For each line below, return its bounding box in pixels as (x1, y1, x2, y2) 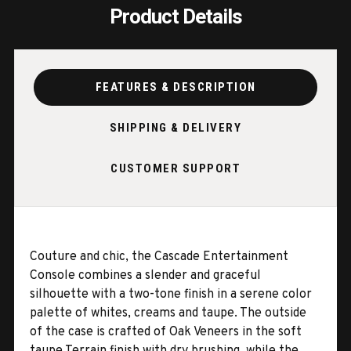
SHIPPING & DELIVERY (109, 121, 242, 136)
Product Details (109, 4, 242, 28)
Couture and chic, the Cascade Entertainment (30, 248, 288, 265)
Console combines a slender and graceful (30, 267, 261, 284)
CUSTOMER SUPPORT (110, 161, 241, 176)
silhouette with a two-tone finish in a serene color (30, 286, 312, 302)
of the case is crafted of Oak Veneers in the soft (30, 324, 302, 340)
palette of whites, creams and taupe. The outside (30, 305, 306, 321)
